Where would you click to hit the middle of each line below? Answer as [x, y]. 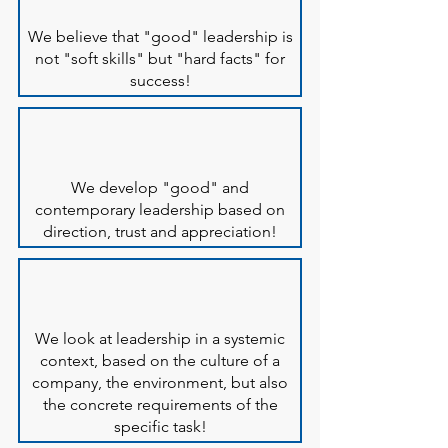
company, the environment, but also [160, 382]
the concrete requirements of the [160, 404]
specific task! [160, 426]
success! [160, 80]
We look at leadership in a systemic [160, 338]
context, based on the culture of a [160, 360]
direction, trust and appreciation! [160, 231]
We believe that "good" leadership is [160, 36]
